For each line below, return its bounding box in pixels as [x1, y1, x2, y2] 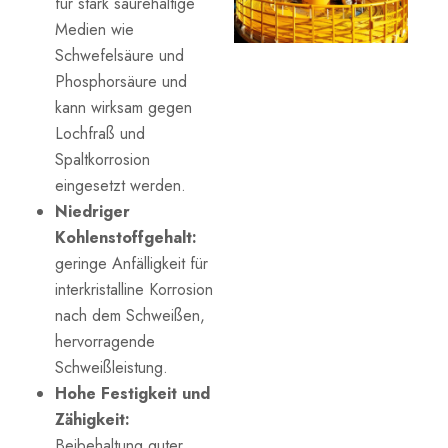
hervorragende [55, 329, 155, 353]
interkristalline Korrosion [55, 277, 213, 301]
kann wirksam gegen [55, 95, 192, 119]
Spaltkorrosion [55, 147, 150, 171]
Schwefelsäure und [55, 43, 184, 67]
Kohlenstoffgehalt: [55, 225, 197, 249]
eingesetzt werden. [55, 173, 186, 197]
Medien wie [55, 17, 134, 41]
